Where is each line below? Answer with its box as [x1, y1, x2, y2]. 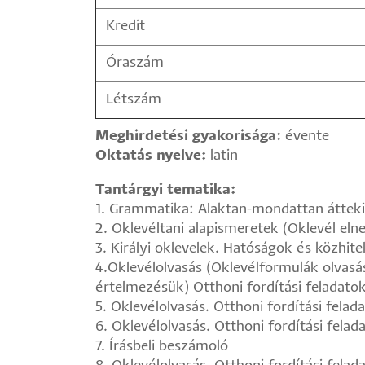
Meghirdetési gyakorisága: [95, 130, 281, 143]
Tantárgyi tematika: [95, 183, 235, 197]
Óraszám [106, 56, 164, 70]
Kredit [106, 20, 145, 33]
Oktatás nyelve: [95, 149, 206, 163]
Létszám [106, 93, 161, 107]
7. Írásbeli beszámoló [95, 340, 228, 354]
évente [281, 130, 329, 143]
